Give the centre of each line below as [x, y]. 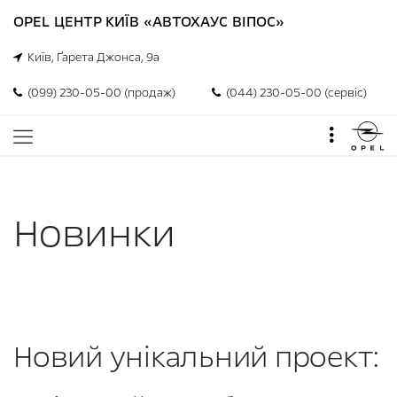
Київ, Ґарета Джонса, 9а [91, 58]
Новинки [94, 234]
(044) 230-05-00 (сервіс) [294, 93]
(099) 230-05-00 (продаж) [99, 93]
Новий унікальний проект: [196, 357]
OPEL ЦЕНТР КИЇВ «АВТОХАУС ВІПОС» [149, 22]
